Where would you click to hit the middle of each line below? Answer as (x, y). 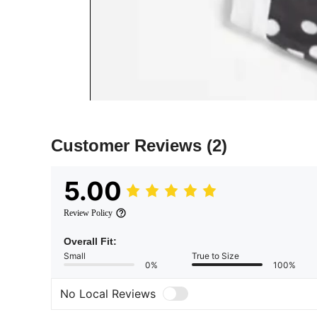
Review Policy (88, 213)
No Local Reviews (108, 294)
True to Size (215, 255)
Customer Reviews (129, 145)
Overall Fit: (90, 241)
